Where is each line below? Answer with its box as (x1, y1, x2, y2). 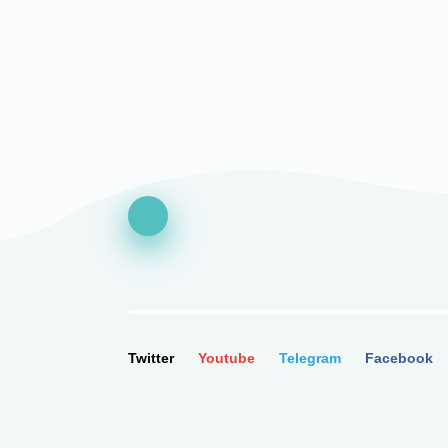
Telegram (279, 350, 341, 366)
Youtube (198, 350, 255, 366)
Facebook (365, 350, 433, 366)
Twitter (128, 350, 174, 366)
